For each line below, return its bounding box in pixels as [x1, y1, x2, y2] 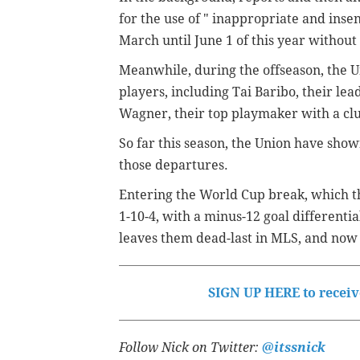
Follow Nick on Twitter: [119, 339, 259, 355]
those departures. [119, 157, 228, 173]
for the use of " [119, 10, 209, 27]
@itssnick [259, 339, 325, 355]
